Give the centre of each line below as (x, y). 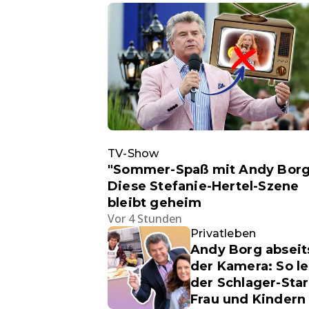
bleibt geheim (155, 202)
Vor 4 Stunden (145, 218)
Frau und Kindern (248, 299)
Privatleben (223, 233)
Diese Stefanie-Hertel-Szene (203, 186)
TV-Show (133, 153)
